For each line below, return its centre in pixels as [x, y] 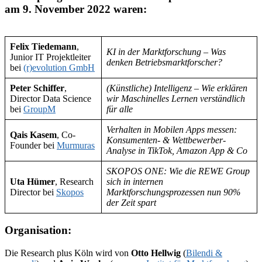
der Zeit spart [131, 202]
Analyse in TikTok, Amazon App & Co [177, 150]
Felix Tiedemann [43, 46]
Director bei [33, 192]
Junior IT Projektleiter [50, 57]
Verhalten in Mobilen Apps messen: [172, 129]
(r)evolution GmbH [59, 67]
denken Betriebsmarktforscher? [164, 62]
